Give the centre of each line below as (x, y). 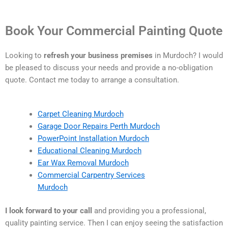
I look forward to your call (49, 210)
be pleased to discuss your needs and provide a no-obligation (109, 67)
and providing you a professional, (149, 210)
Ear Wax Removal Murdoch (83, 163)
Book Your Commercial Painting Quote (114, 31)
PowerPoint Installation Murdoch (93, 138)
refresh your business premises (98, 55)
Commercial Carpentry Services (91, 175)
